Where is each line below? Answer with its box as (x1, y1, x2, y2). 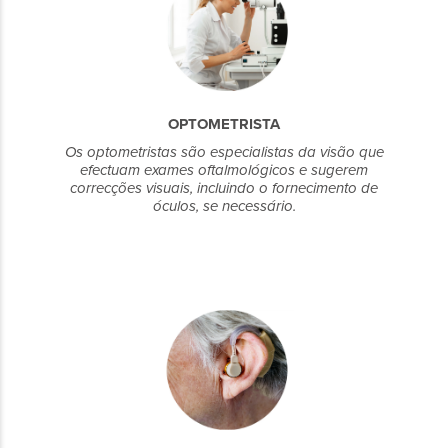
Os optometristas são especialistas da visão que (64, 143, 384, 161)
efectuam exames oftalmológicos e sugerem (80, 161, 368, 179)
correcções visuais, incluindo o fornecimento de (70, 179, 378, 197)
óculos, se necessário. (152, 197, 296, 215)
